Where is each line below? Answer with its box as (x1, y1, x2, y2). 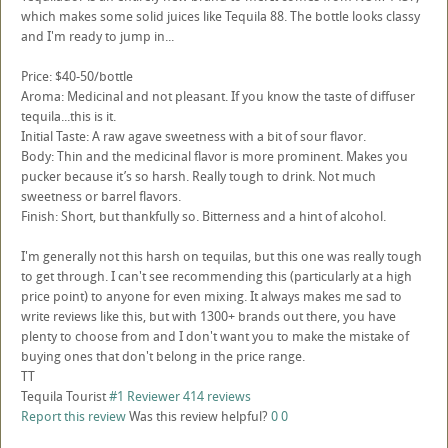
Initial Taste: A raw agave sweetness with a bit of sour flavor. (21, 127, 366, 145)
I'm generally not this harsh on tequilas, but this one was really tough (21, 247, 422, 265)
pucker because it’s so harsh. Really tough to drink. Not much (21, 167, 376, 185)
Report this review (21, 407, 126, 425)
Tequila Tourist (21, 387, 106, 405)
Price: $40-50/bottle (21, 67, 133, 85)
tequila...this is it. (21, 107, 116, 125)
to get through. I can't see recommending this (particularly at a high (21, 267, 412, 285)
